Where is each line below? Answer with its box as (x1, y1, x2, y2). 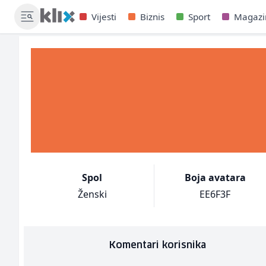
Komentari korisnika (109, 240, 206, 250)
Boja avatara (184, 171, 246, 184)
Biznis (140, 11, 164, 23)
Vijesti (91, 11, 116, 23)
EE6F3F (199, 188, 231, 201)
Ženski (77, 188, 107, 201)
